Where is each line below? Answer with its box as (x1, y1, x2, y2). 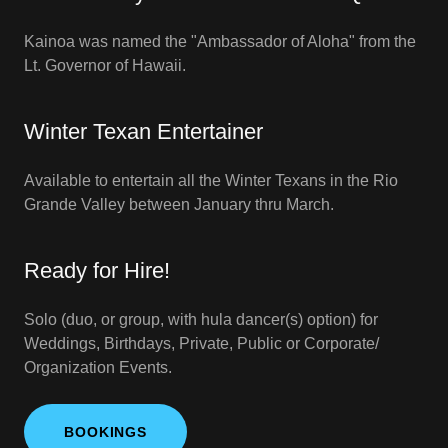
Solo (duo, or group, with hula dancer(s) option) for (24, 311, 378, 328)
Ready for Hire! (24, 258, 170, 283)
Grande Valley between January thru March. (24, 196, 342, 213)
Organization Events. (24, 359, 172, 376)
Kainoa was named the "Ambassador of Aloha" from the (24, 33, 416, 50)
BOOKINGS (64, 424, 148, 440)
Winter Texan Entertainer (24, 119, 263, 144)
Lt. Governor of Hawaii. (24, 57, 186, 74)
